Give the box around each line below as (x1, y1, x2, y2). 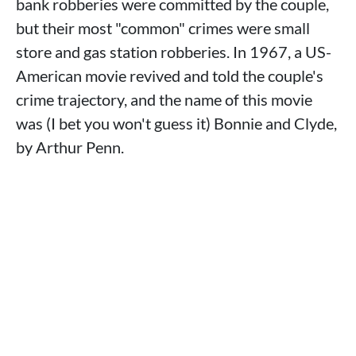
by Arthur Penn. (16, 137, 124, 157)
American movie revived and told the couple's (16, 66, 323, 85)
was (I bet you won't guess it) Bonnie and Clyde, (16, 114, 337, 133)
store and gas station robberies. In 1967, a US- (16, 42, 331, 61)
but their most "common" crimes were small (16, 18, 310, 37)
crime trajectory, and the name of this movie (16, 90, 312, 109)
